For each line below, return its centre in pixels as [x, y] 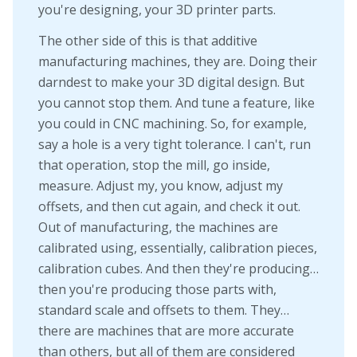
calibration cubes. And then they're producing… [178, 269]
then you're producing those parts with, [157, 290]
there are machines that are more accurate [166, 331]
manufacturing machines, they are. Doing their [178, 62]
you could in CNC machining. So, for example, [173, 124]
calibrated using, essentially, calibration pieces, [178, 248]
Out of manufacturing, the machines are [158, 228]
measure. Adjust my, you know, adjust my [161, 186]
